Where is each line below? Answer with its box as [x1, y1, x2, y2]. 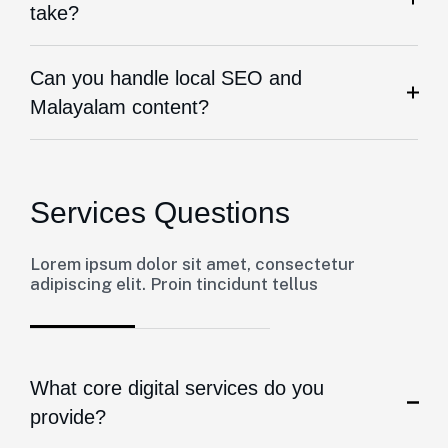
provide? [30, 406, 106, 428]
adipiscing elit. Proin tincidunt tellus [30, 274, 318, 294]
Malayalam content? [30, 96, 209, 118]
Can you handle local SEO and [30, 67, 302, 89]
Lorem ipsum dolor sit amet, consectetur [30, 254, 355, 274]
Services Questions [30, 196, 290, 229]
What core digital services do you [30, 377, 324, 399]
